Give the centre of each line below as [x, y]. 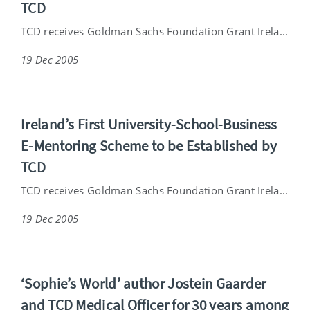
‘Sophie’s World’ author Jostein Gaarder [144, 283]
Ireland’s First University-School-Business [149, 124]
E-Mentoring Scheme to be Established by [149, 145]
